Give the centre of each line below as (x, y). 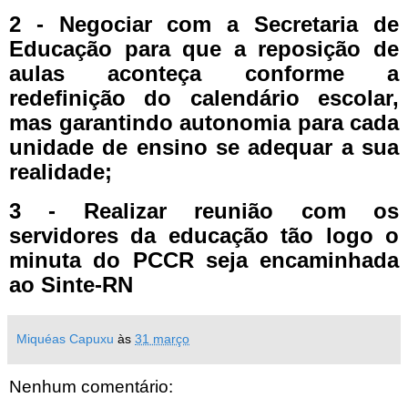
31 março (162, 339)
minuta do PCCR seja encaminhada (204, 260)
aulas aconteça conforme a (204, 74)
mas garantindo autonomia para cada (204, 123)
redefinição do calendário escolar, (204, 98)
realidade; (61, 172)
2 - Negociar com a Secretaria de (204, 25)
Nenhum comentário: (91, 387)
